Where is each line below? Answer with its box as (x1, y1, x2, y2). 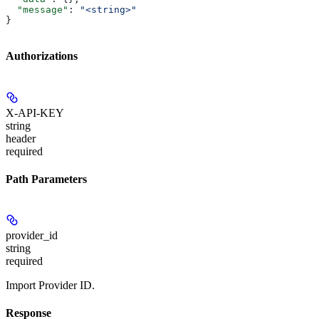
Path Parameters (6, 172, 87, 185)
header (6, 132, 36, 145)
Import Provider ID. (6, 279, 95, 292)
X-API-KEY (6, 106, 64, 119)
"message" (6, 4, 68, 15)
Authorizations (6, 50, 78, 63)
